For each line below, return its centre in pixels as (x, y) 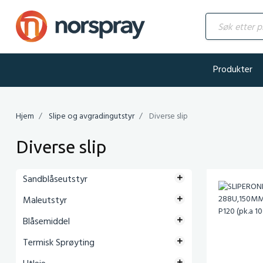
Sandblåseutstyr (55, 180)
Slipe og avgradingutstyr (92, 117)
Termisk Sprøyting (59, 243)
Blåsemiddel (46, 222)
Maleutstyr (45, 201)
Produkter (233, 70)
